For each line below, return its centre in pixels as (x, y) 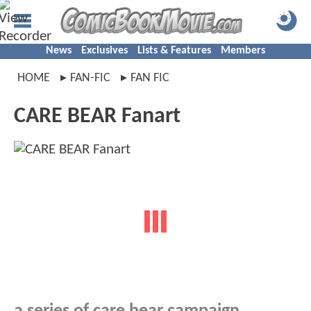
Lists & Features (174, 51)
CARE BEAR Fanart (97, 117)
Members (243, 51)
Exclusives (104, 51)
